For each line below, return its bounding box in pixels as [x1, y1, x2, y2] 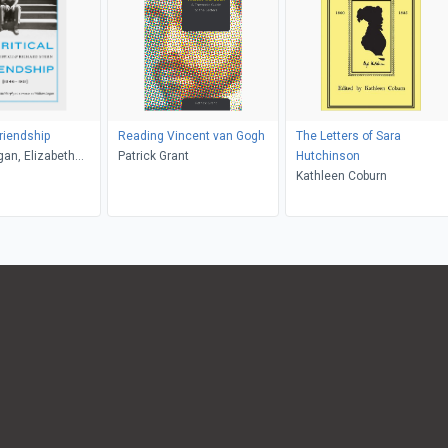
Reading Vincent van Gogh [117, 128, 265, 143]
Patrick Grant [117, 148, 189, 163]
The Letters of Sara [295, 128, 401, 143]
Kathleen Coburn [295, 168, 387, 183]
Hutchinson [295, 148, 360, 163]
